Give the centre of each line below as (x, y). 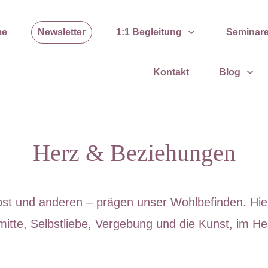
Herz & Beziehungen (134, 153)
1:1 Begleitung (149, 32)
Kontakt (171, 72)
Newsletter (61, 32)
